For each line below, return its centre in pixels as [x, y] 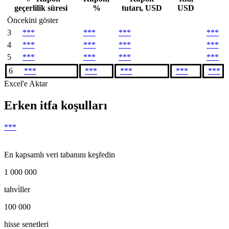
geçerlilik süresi [41, 8]
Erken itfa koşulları [56, 105]
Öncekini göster [33, 20]
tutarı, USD [142, 8]
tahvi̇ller [17, 189]
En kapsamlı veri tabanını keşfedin [60, 154]
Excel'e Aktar [26, 83]
